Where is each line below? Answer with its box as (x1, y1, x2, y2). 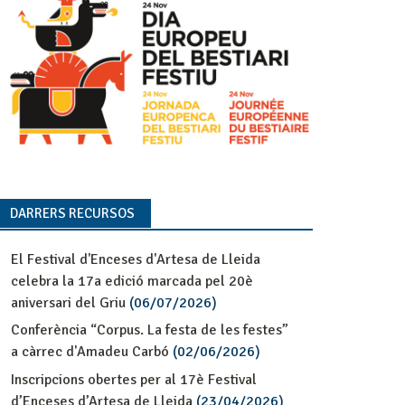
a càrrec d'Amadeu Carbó (10, 343, 169, 362)
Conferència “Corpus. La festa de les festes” (10, 321, 288, 340)
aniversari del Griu (10, 293, 126, 312)
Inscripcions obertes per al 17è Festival (10, 370, 257, 389)
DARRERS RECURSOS (9, 204, 135, 221)
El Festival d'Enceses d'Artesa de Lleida (10, 250, 260, 268)
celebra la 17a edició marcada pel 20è (10, 271, 253, 290)
